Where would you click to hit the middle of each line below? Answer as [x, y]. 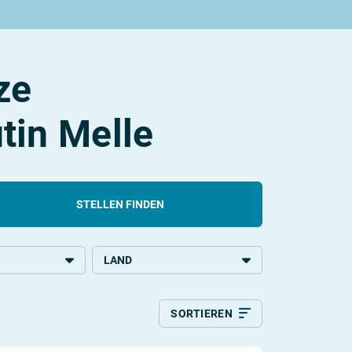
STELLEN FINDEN [121, 204]
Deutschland [134, 298]
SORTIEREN [202, 313]
